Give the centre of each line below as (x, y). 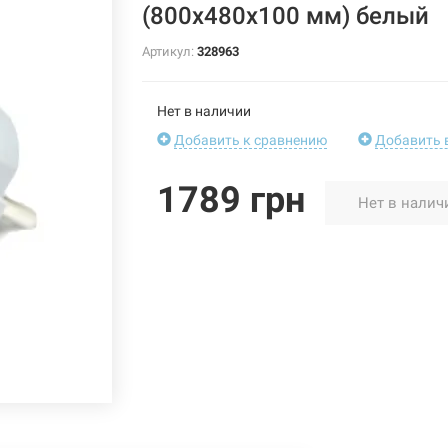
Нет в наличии (203, 111)
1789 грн (230, 200)
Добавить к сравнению (250, 140)
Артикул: (169, 51)
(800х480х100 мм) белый (285, 16)
